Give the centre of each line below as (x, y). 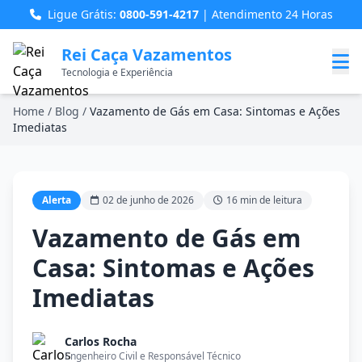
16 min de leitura (264, 200)
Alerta (57, 200)
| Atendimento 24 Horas (265, 14)
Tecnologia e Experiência (117, 72)
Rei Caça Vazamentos (147, 55)
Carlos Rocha (101, 341)
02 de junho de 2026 (148, 200)
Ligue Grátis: (83, 14)
